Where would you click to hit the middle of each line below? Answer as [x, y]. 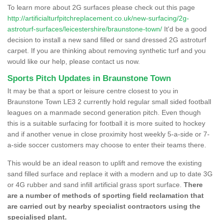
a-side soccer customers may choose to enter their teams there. [107, 145]
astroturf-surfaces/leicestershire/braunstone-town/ [85, 29]
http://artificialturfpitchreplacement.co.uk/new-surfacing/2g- [98, 18]
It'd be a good [184, 29]
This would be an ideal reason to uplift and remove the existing [105, 163]
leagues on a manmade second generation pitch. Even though [104, 112]
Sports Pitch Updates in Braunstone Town [89, 78]
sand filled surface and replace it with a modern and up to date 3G [110, 174]
